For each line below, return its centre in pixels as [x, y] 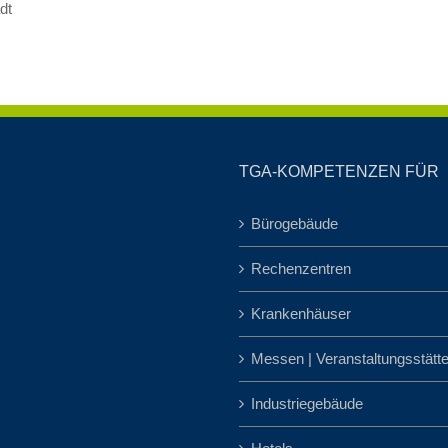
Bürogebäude [294, 223]
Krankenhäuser [301, 313]
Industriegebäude [307, 403]
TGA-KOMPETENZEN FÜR [339, 171]
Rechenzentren [301, 268]
